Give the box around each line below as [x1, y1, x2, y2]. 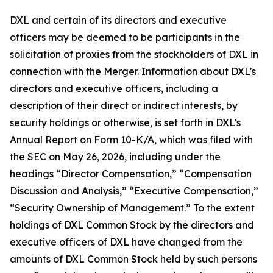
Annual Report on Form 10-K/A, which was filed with [10, 133, 253, 146]
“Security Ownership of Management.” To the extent [10, 202, 255, 214]
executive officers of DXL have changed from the [10, 236, 243, 248]
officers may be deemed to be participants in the [10, 31, 240, 43]
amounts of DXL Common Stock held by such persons [10, 253, 257, 265]
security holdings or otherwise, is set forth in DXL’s [10, 116, 241, 129]
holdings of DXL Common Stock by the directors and [10, 219, 254, 231]
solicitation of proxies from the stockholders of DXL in [10, 48, 258, 60]
